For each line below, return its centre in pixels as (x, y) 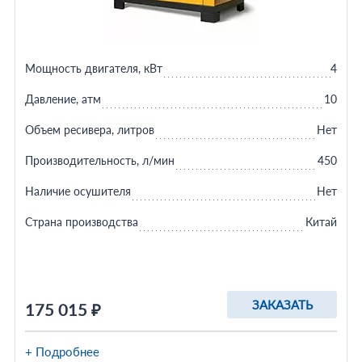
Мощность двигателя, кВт (93, 68)
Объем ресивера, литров (89, 130)
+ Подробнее (62, 351)
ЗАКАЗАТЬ (282, 305)
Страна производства (81, 222)
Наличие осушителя (78, 191)
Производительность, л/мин (99, 160)
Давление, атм (63, 99)
